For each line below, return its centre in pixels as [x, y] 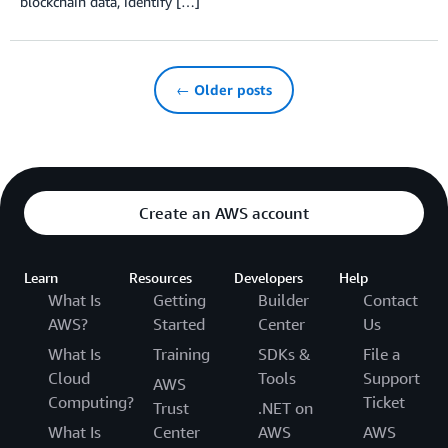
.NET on [285, 407]
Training [181, 353]
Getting [179, 299]
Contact [390, 299]
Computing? [91, 401]
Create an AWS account [224, 212]
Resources [160, 277]
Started [179, 323]
